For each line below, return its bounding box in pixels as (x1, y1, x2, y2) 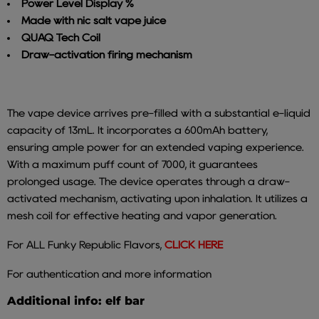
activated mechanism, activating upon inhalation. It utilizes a (7, 194, 308, 204)
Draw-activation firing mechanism (21, 50, 192, 61)
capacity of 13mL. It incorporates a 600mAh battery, (7, 125, 268, 136)
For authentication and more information (7, 269, 211, 280)
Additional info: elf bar (7, 294, 145, 308)
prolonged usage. (7, 177, 99, 187)
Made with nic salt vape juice (21, 16, 166, 26)
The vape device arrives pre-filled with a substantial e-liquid (7, 108, 310, 119)
